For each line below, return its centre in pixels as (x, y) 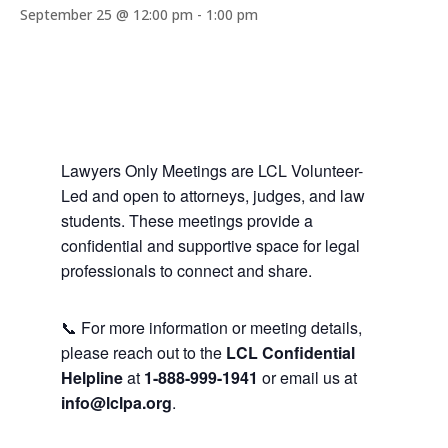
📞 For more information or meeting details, (211, 327)
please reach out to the (143, 352)
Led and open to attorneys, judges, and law (212, 195)
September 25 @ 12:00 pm (106, 14)
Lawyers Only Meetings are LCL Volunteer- (211, 170)
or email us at (307, 377)
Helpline (91, 377)
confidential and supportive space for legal (210, 245)
